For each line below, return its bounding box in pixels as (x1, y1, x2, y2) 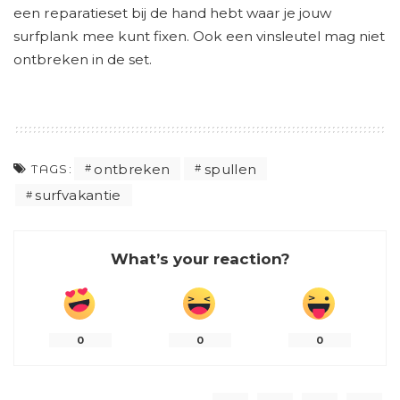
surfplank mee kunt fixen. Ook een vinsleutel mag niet (13, 28, 385, 46)
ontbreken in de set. (13, 51, 152, 69)
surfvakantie (35, 187, 121, 204)
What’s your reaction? (110, 250, 290, 269)
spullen (204, 160, 257, 178)
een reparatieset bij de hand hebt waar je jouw (13, 4, 331, 22)
